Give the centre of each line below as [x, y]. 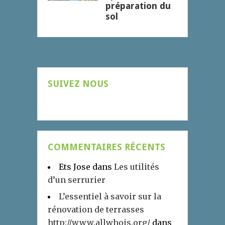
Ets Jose [75, 167]
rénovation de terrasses [96, 210]
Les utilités [137, 167]
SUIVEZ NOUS [78, 84]
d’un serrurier [77, 180]
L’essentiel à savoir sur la [110, 197]
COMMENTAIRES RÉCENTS [106, 147]
